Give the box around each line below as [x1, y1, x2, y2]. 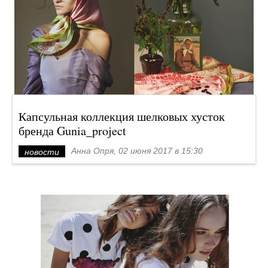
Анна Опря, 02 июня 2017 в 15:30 [71, 146, 203, 156]
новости [25, 147, 59, 157]
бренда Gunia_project [19, 123, 126, 139]
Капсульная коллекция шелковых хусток [19, 108, 225, 124]
